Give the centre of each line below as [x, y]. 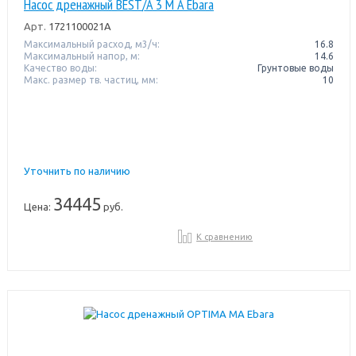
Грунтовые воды [296, 68]
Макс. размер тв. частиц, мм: [91, 79]
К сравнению [225, 236]
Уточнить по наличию [77, 170]
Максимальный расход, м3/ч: [91, 44]
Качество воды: [60, 68]
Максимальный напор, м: [81, 56]
